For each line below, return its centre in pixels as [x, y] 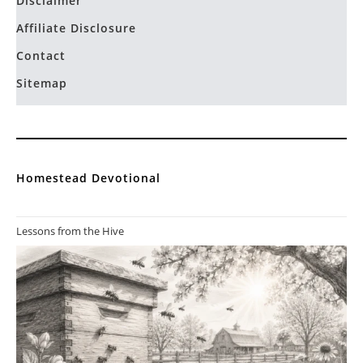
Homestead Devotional [88, 177]
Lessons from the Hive [70, 231]
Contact [41, 55]
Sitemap [42, 83]
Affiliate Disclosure [76, 28]
